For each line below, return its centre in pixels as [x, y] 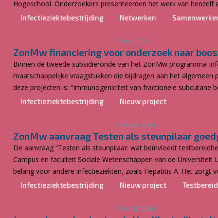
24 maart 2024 [135, 125]
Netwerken [138, 18]
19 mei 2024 [132, 41]
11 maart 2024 [135, 209]
